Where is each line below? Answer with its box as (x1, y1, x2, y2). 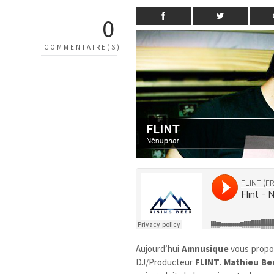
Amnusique (181, 242, 229, 254)
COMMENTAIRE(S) (44, 42, 121, 51)
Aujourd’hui (136, 242, 182, 254)
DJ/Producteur (136, 256, 195, 268)
